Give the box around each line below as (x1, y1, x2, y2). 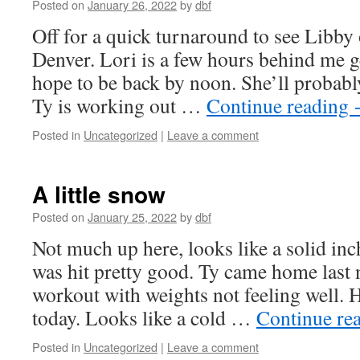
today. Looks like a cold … (32, 304, 256, 331)
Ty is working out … (32, 92, 207, 119)
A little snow (32, 178, 166, 211)
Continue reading (207, 92, 354, 119)
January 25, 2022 (88, 208, 177, 225)
